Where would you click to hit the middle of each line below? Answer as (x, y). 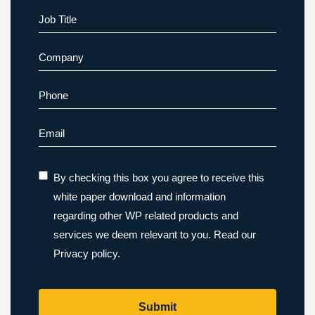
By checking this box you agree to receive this (159, 178)
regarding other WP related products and (146, 216)
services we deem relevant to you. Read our (155, 235)
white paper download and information (140, 197)
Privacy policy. (87, 254)
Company (64, 53)
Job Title (61, 15)
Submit (157, 307)
